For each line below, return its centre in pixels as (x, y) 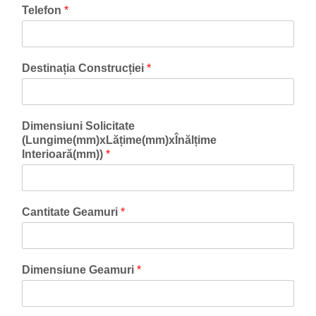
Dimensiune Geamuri (79, 270)
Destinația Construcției (84, 68)
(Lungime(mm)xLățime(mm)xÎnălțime (119, 140)
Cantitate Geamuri (71, 212)
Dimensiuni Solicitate (78, 126)
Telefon (43, 10)
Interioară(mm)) (64, 154)
